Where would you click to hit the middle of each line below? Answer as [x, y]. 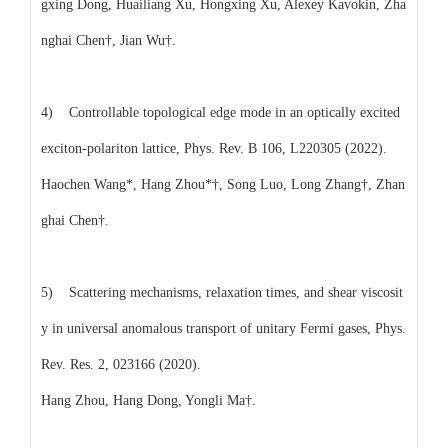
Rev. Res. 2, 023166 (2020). [121, 364]
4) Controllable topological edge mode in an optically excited [220, 112]
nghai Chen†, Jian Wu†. [108, 40]
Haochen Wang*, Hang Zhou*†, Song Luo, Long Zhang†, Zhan [223, 184]
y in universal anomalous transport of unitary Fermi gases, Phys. [223, 328]
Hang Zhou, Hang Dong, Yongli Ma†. [148, 400]
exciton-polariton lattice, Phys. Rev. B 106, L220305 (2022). [214, 148]
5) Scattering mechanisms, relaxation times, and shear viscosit [222, 292]
